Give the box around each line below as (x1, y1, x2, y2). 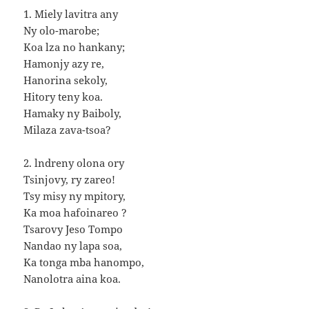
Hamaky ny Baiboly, (23, 106, 122, 121)
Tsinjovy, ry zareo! (23, 172, 116, 187)
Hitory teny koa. (23, 90, 103, 104)
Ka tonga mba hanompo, (23, 255, 145, 270)
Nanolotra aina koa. (23, 272, 121, 286)
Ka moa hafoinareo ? (23, 206, 128, 220)
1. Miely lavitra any (23, 7, 119, 21)
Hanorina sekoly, (23, 73, 108, 88)
